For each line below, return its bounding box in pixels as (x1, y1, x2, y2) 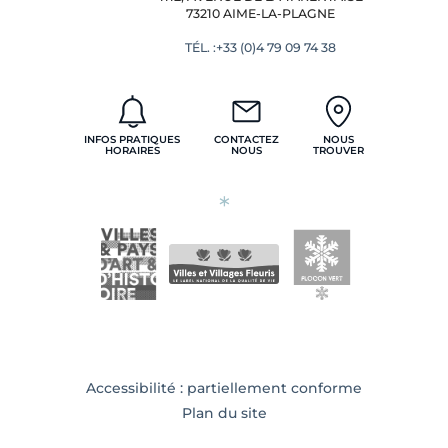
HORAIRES (104, 143, 160, 157)
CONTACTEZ (214, 132, 279, 146)
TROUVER (313, 143, 364, 157)
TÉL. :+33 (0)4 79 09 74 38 (185, 39, 336, 55)
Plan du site (181, 404, 267, 423)
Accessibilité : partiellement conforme (86, 379, 362, 398)
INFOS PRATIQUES (84, 132, 180, 146)
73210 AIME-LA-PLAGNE (186, 5, 335, 21)
